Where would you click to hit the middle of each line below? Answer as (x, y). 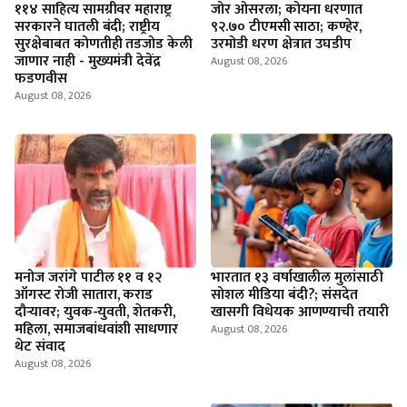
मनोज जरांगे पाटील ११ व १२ (89, 278)
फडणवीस (41, 79)
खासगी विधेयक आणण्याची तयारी (300, 312)
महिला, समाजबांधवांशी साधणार (97, 329)
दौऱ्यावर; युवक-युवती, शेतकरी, (95, 312)
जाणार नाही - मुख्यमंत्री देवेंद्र (88, 61)
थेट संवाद (40, 347)
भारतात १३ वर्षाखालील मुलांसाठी (298, 278)
